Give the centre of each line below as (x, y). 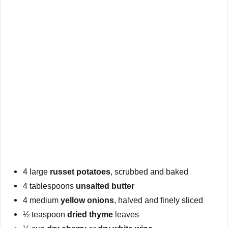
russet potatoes (80, 171)
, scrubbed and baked (150, 171)
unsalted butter (105, 186)
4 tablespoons (50, 186)
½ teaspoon (45, 214)
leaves (126, 214)
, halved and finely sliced (159, 200)
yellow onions (88, 200)
